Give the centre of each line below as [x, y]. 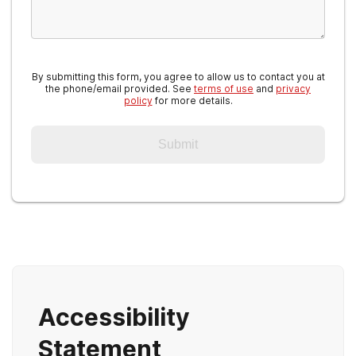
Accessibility [114, 317]
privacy [293, 89]
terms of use [224, 89]
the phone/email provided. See [120, 89]
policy [138, 101]
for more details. [192, 101]
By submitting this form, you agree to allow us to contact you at [178, 77]
